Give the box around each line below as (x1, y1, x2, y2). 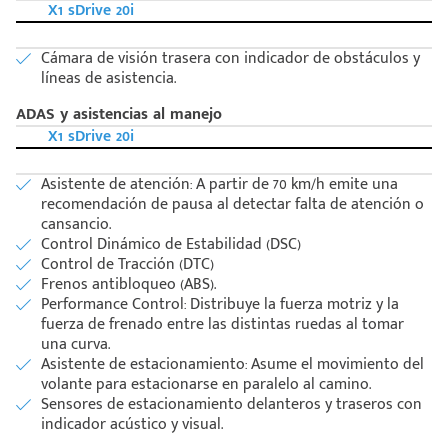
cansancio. (41, 211, 111, 239)
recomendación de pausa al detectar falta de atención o (41, 191, 424, 219)
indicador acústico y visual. (41, 411, 223, 439)
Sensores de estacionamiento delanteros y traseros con (41, 391, 422, 419)
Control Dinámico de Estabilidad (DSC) (41, 231, 301, 259)
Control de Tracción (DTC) (41, 251, 214, 279)
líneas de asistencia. (41, 65, 176, 93)
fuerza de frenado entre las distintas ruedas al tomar (41, 311, 404, 339)
